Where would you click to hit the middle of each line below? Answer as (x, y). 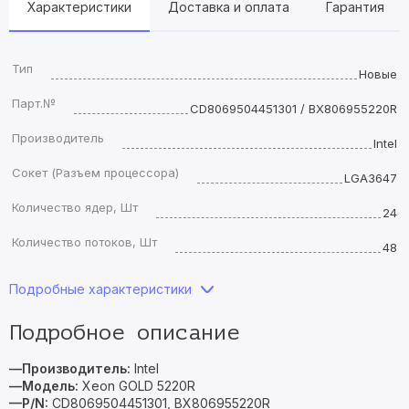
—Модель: (46, 386)
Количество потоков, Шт (84, 242)
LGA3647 (371, 178)
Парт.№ (34, 103)
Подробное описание (124, 333)
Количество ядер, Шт (75, 207)
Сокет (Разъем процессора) (95, 173)
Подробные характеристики (100, 289)
